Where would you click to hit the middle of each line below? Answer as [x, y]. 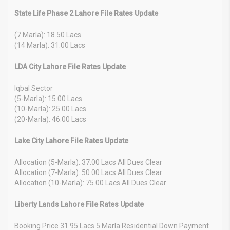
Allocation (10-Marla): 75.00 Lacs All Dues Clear [90, 183]
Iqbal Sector [34, 88]
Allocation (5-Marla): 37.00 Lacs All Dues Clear [88, 162]
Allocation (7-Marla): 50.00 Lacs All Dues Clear [88, 172]
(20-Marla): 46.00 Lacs [50, 119]
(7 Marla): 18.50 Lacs [48, 35]
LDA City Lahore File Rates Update [70, 66]
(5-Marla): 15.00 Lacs [48, 98]
